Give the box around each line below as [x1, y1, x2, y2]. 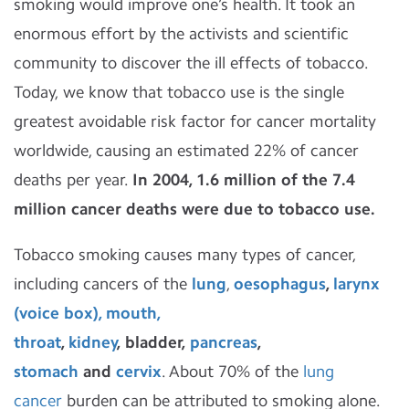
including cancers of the [14, 274, 192, 294]
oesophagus [234, 274, 326, 294]
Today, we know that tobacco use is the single [14, 82, 344, 102]
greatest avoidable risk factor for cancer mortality [14, 111, 376, 131]
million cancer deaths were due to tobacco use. [14, 199, 375, 219]
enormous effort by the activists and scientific [14, 24, 349, 44]
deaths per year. [14, 170, 129, 190]
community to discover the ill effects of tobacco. [14, 53, 368, 73]
